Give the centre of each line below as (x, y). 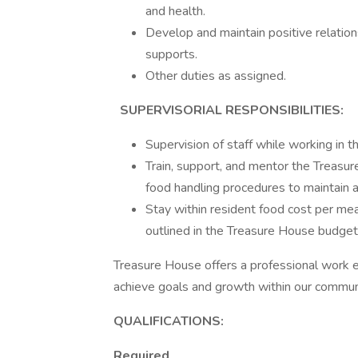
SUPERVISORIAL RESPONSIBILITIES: (230, 110)
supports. (171, 54)
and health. (175, 11)
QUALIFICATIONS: (169, 321)
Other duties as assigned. (216, 76)
